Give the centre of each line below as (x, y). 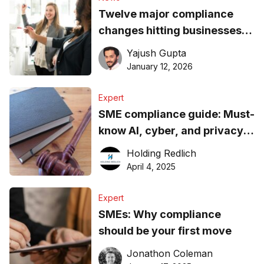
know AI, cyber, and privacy (171, 131)
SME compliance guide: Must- (176, 114)
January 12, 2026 (159, 67)
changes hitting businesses (170, 31)
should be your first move (165, 231)
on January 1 (131, 47)
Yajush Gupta (156, 53)
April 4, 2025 (151, 167)
